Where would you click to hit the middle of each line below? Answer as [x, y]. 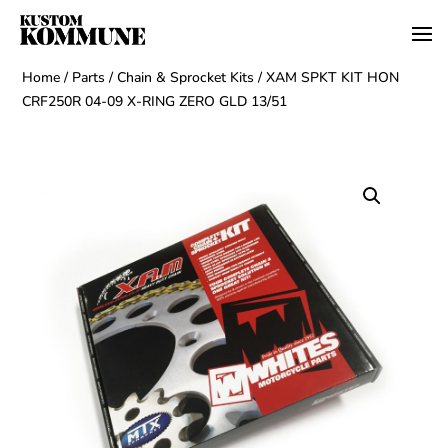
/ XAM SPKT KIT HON [327, 77]
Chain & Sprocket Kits [186, 77]
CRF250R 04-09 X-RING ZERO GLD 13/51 [155, 101]
